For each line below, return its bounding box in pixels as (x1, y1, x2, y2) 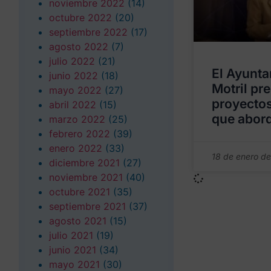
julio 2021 (49, 229, 93, 241)
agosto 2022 (49, 40, 108, 53)
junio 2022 (49, 69, 98, 82)
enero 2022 (49, 142, 102, 154)
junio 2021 (49, 243, 96, 256)
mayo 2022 (49, 83, 102, 96)
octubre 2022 (49, 11, 112, 24)
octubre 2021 (49, 185, 110, 198)
